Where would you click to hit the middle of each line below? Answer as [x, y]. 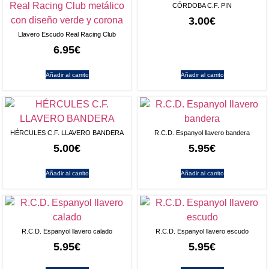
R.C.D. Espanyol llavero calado [67, 231]
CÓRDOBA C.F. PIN [202, 6]
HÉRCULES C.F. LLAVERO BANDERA [67, 133]
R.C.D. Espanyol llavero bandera [202, 133]
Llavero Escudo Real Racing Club [67, 35]
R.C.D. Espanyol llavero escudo [202, 231]
